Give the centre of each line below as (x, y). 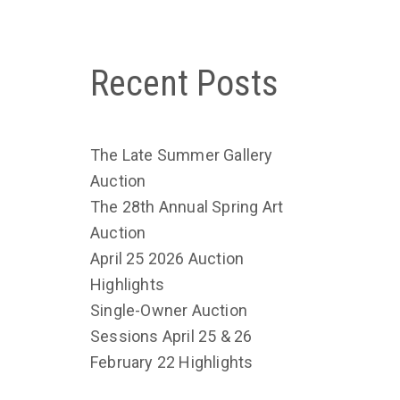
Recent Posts (184, 83)
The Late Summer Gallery (182, 154)
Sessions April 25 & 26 (171, 336)
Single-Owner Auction (169, 310)
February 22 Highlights (172, 362)
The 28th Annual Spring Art (187, 206)
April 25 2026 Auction (167, 258)
